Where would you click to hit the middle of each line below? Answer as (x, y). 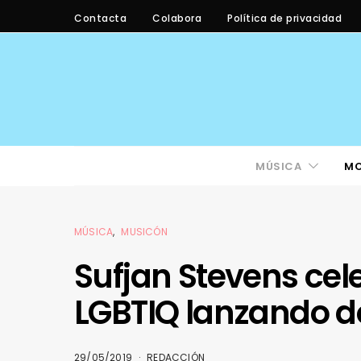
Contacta (100, 18)
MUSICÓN (144, 232)
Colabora (177, 18)
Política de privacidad (284, 18)
